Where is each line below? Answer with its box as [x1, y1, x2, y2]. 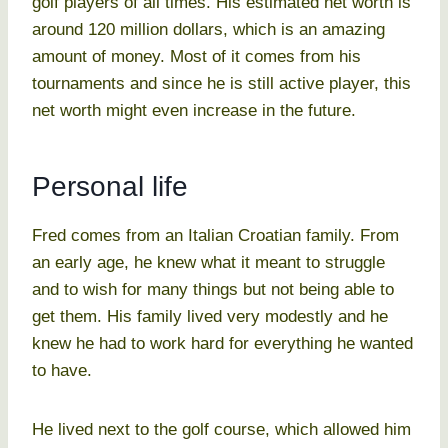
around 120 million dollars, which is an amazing [32, 20, 385, 40]
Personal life [32, 171, 188, 203]
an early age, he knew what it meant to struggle [32, 253, 385, 273]
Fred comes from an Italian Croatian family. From [32, 226, 399, 246]
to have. [32, 361, 92, 381]
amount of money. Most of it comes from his [32, 47, 361, 67]
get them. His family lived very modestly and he [32, 307, 388, 327]
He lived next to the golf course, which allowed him [32, 420, 411, 440]
